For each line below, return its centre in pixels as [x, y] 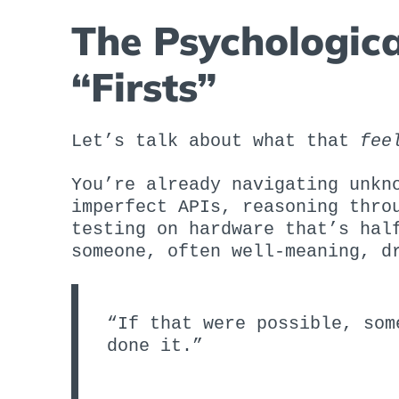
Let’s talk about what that [216, 141]
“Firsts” [144, 86]
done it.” [155, 346]
